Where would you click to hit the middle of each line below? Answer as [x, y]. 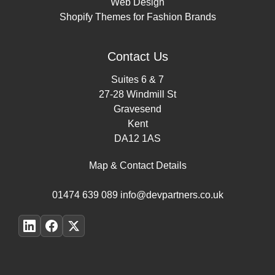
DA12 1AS [137, 138]
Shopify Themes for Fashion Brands [137, 17]
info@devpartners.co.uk [172, 195]
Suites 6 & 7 [137, 79]
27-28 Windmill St [137, 94]
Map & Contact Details [137, 165]
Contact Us [137, 56]
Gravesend [137, 109]
